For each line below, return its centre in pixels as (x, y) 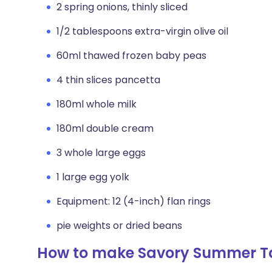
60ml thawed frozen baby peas (131, 56)
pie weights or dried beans (119, 226)
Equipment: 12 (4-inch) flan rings (134, 201)
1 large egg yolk (93, 177)
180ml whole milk (97, 104)
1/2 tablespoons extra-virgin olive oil (142, 31)
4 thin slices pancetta (108, 80)
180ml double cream (105, 128)
